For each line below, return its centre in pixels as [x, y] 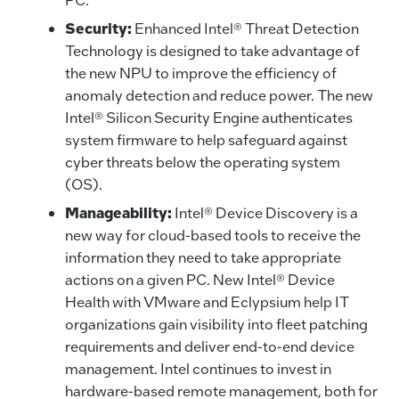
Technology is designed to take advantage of [212, 51]
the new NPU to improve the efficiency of [200, 73]
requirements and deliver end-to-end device [209, 346]
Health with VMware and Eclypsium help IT [207, 302]
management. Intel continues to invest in [198, 369]
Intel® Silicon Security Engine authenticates [208, 118]
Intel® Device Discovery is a [265, 213]
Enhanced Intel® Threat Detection [246, 28]
